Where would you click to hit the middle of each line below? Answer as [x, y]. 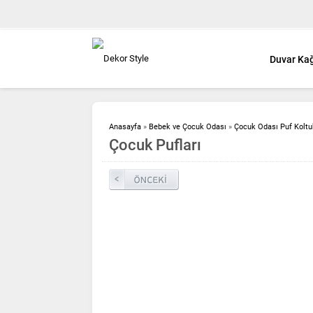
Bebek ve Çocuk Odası [188, 126]
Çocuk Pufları [155, 145]
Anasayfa [125, 126]
